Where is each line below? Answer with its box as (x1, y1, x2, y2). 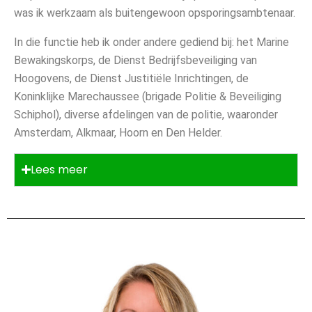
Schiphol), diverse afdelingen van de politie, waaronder (14, 107, 278, 121)
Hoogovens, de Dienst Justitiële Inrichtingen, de (14, 71, 249, 85)
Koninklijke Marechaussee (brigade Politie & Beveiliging (14, 89, 281, 103)
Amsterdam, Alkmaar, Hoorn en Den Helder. (14, 125, 222, 139)
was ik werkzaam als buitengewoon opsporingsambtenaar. (14, 6, 295, 19)
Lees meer (31, 161, 88, 178)
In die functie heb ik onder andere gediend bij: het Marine (14, 35, 289, 49)
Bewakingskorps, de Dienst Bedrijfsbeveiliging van (14, 53, 257, 67)
